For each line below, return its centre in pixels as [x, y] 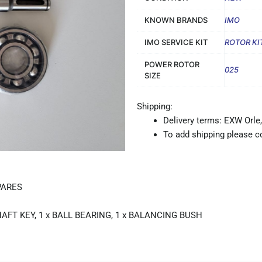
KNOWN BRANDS [176, 20]
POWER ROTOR [172, 64]
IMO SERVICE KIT [176, 42]
